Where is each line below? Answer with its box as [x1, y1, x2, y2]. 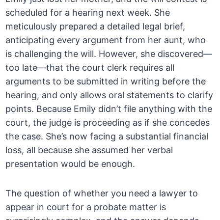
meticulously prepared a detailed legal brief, [5, 21, 186, 32]
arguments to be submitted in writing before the [5, 76, 206, 87]
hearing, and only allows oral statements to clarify [5, 90, 214, 101]
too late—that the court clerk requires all [5, 62, 175, 73]
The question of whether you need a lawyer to [5, 188, 198, 199]
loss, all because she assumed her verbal [5, 145, 173, 156]
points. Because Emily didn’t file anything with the [5, 104, 213, 114]
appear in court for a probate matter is [5, 202, 166, 213]
